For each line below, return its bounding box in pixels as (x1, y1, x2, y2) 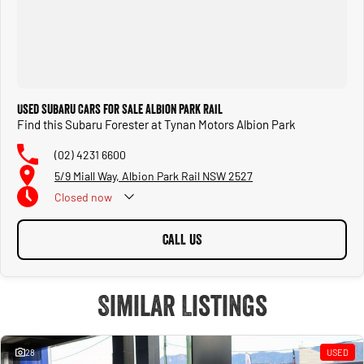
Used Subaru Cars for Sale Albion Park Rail (17, 101, 223, 118)
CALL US (162, 231, 201, 249)
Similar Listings (97, 288, 267, 324)
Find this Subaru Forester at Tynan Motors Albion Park (17, 117, 296, 132)
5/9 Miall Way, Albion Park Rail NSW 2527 (54, 168, 253, 183)
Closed (54, 189, 89, 204)
